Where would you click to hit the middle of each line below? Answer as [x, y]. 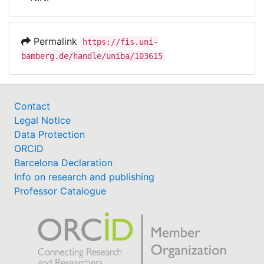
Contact [32, 106]
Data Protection [49, 134]
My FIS [54, 32]
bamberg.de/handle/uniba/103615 [92, 56]
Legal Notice [42, 120]
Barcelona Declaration [63, 163]
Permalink [55, 41]
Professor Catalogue [60, 191]
